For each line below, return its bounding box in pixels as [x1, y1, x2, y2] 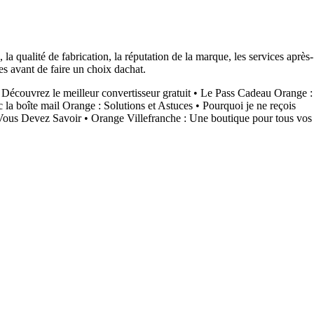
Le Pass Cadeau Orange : [200, 87, 313, 100]
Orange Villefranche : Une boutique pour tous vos [91, 112, 312, 125]
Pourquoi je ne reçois [203, 100, 296, 112]
